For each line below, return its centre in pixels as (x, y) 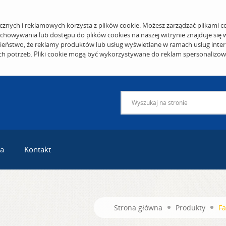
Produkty (190, 207)
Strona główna (138, 207)
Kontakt (38, 150)
